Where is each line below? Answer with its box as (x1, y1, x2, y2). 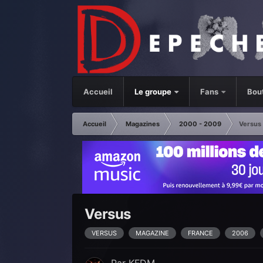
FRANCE (187, 229, 213, 238)
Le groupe (134, 87, 173, 96)
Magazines (125, 120, 160, 128)
